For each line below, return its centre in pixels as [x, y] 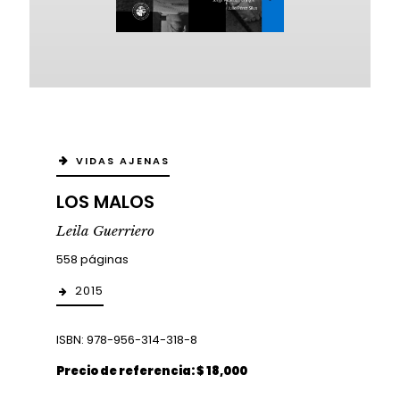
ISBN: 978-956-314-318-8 [126, 340]
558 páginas [92, 259]
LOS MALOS [105, 202]
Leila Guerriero [105, 231]
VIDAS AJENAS [122, 161]
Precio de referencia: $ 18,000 [151, 371]
